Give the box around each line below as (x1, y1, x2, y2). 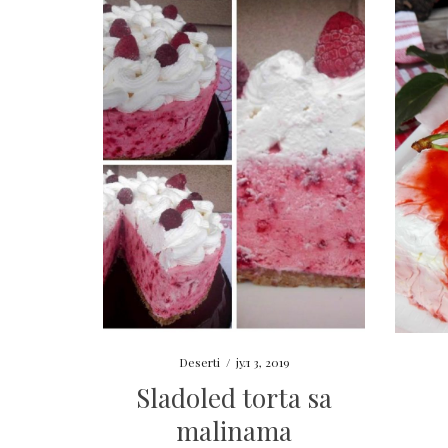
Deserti (178, 354, 220, 371)
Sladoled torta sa (136, 380, 333, 416)
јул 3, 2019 (235, 354, 290, 371)
